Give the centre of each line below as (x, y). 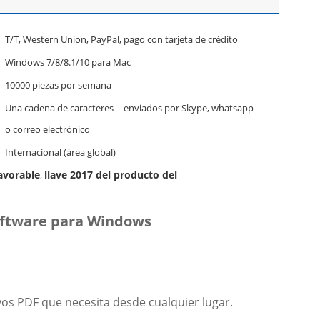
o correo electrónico (47, 129)
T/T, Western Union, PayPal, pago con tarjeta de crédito (121, 39)
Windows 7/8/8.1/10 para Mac (68, 62)
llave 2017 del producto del (111, 175)
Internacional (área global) (60, 152)
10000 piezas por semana (58, 85)
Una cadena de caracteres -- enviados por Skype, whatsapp (129, 108)
